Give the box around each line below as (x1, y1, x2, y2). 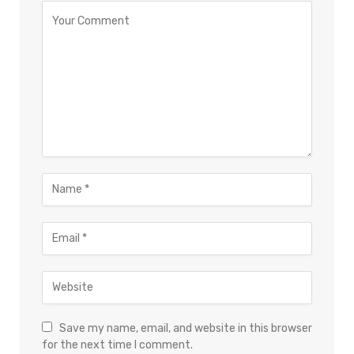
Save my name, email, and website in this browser (59, 321, 312, 335)
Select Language (54, 117, 160, 132)
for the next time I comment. (42, 337, 193, 352)
